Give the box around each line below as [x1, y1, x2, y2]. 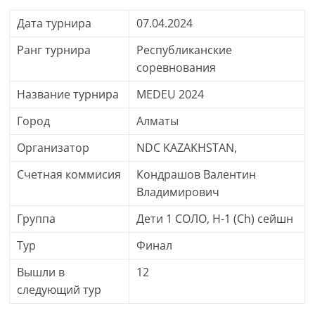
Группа [17, 211, 56, 226]
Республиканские [136, 42, 233, 58]
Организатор [17, 140, 90, 155]
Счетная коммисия [17, 167, 122, 182]
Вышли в [17, 264, 65, 280]
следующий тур [17, 282, 102, 297]
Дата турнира [17, 15, 92, 31]
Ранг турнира [17, 42, 91, 58]
